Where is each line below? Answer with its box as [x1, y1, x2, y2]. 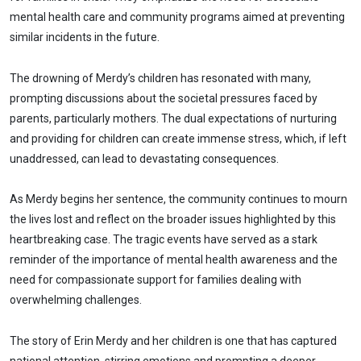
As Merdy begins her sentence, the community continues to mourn [10, 193, 347, 206]
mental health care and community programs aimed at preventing [10, 10, 345, 23]
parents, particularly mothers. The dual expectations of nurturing [10, 111, 337, 125]
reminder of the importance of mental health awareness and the [10, 253, 338, 267]
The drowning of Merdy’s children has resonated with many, [10, 71, 311, 85]
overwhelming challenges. [10, 293, 142, 307]
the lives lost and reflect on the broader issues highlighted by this [10, 213, 336, 226]
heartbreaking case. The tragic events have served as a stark [10, 233, 317, 247]
